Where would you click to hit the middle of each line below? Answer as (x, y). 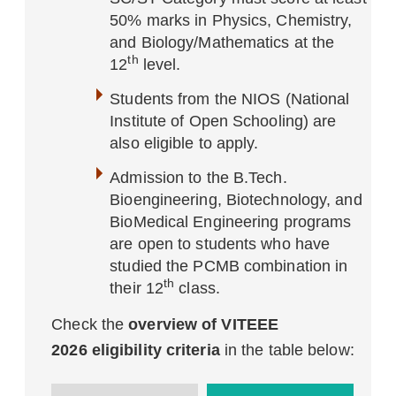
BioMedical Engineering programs (231, 222)
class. (197, 288)
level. (160, 65)
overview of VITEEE (204, 324)
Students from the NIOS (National (230, 99)
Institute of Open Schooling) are (223, 121)
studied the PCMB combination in (229, 266)
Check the (90, 324)
